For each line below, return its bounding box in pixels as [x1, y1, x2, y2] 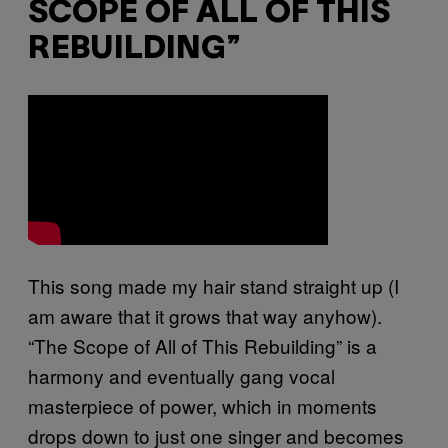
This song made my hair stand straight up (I [28, 271, 399, 299]
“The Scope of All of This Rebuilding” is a [28, 331, 377, 359]
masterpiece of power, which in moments [28, 391, 377, 419]
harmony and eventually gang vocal [28, 361, 335, 389]
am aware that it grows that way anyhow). [28, 301, 382, 329]
